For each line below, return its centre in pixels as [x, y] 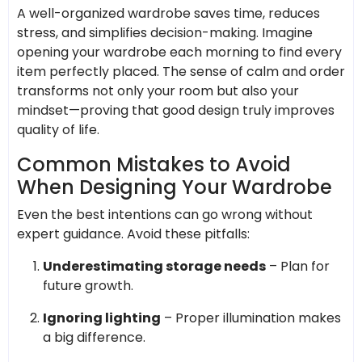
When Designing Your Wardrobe [175, 187]
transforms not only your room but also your [158, 90]
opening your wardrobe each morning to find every [179, 52]
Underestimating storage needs [154, 266]
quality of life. [58, 129]
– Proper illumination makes [251, 318]
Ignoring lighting [102, 318]
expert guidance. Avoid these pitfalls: [133, 234]
